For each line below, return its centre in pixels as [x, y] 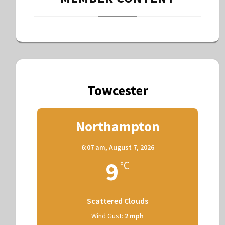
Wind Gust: [107, 216]
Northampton [118, 126]
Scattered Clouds [118, 201]
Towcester [118, 90]
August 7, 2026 [131, 147]
